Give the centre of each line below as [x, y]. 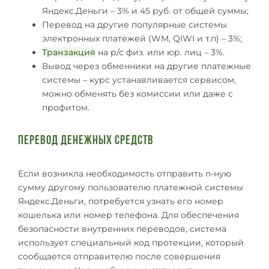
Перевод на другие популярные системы [134, 24]
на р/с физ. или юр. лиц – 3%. [160, 52]
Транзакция [69, 52]
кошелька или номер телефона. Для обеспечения [128, 215]
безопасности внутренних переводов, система [122, 228]
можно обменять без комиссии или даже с [138, 93]
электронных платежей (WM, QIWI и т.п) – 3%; [142, 38]
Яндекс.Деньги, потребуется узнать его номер [121, 201]
